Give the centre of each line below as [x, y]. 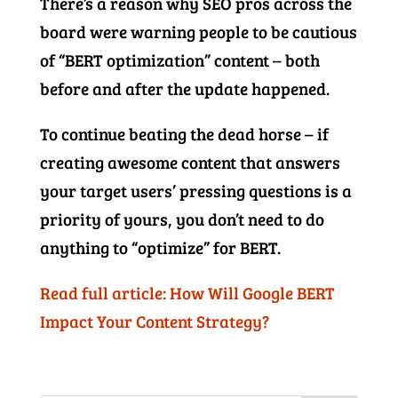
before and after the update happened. [184, 89]
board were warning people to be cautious [198, 32]
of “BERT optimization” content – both [179, 60]
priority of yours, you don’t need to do [182, 219]
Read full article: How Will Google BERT [187, 293]
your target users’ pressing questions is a [195, 191]
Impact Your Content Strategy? [154, 322]
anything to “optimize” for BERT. [160, 248]
